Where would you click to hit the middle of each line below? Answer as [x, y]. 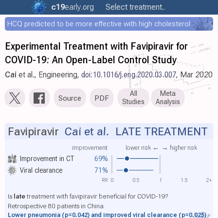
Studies [133, 102]
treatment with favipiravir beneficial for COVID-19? [96, 196]
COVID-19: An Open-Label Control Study [91, 60]
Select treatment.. [135, 7]
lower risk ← [142, 147]
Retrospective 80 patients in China [55, 206]
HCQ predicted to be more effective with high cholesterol [99, 24]
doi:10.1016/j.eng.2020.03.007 [129, 75]
